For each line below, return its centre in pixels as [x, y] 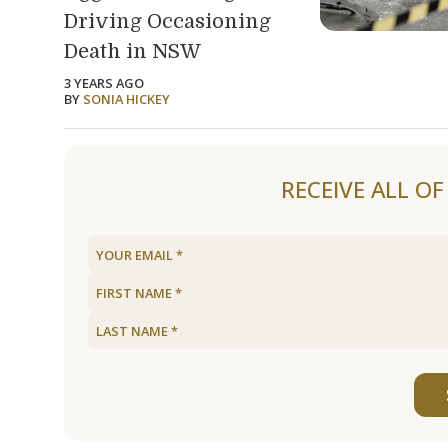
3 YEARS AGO [104, 82]
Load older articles [133, 156]
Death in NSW [132, 51]
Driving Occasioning [167, 21]
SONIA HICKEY [126, 98]
